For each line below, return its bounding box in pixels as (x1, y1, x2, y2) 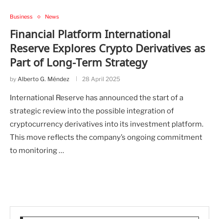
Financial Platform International (10, 26, 171, 42)
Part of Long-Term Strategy (10, 55, 147, 70)
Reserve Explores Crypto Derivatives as (10, 41, 205, 56)
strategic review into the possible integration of (10, 107, 174, 116)
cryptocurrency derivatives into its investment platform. (10, 120, 203, 129)
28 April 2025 (82, 75, 120, 83)
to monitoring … (10, 146, 64, 155)
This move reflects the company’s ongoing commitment (10, 133, 202, 142)
